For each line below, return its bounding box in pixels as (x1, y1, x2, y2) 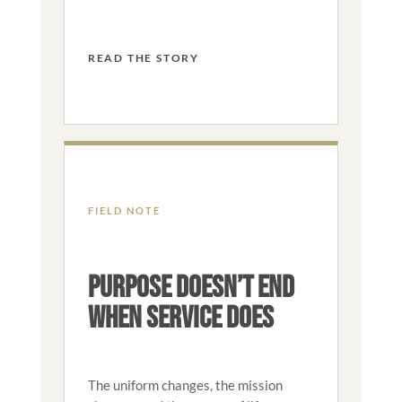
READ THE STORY (87, 50, 199, 65)
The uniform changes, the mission (87, 376, 283, 393)
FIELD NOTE (87, 204, 161, 216)
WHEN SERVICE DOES (87, 299, 274, 336)
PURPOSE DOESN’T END (87, 268, 294, 306)
